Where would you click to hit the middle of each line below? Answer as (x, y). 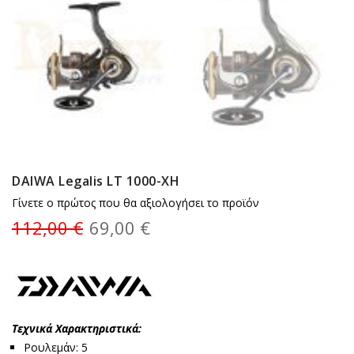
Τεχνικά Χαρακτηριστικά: (77, 328)
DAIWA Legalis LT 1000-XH (96, 181)
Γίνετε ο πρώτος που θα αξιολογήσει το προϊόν (136, 203)
